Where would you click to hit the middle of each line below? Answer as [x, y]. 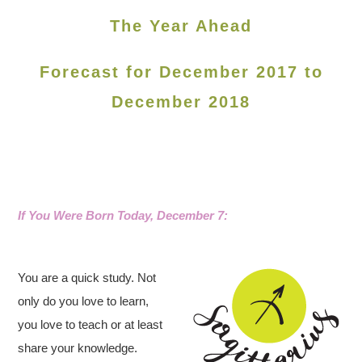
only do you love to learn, [84, 301]
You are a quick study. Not [87, 278]
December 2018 [181, 102]
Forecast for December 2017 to [181, 72]
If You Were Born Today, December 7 [121, 215]
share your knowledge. [78, 348]
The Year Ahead [181, 26]
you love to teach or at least [90, 324]
